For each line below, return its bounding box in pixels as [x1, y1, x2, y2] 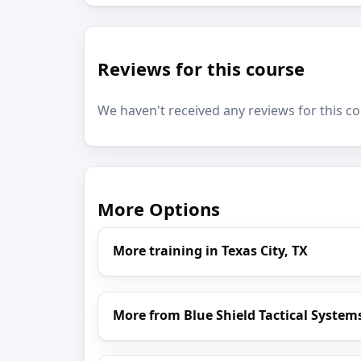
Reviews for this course [98, 56, 305, 81]
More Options [98, 196, 220, 221]
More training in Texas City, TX [113, 242, 309, 260]
